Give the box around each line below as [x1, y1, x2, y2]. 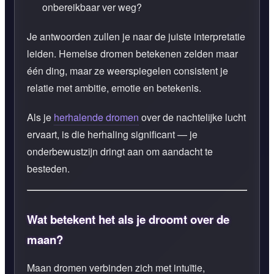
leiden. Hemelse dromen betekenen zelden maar [27, 46, 238, 61]
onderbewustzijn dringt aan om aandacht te [27, 144, 213, 158]
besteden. [27, 161, 70, 176]
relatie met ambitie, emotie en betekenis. [27, 80, 201, 95]
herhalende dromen [54, 109, 139, 124]
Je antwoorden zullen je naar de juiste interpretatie [27, 29, 245, 43]
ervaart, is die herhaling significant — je [27, 127, 198, 141]
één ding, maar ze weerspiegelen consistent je [27, 63, 228, 78]
